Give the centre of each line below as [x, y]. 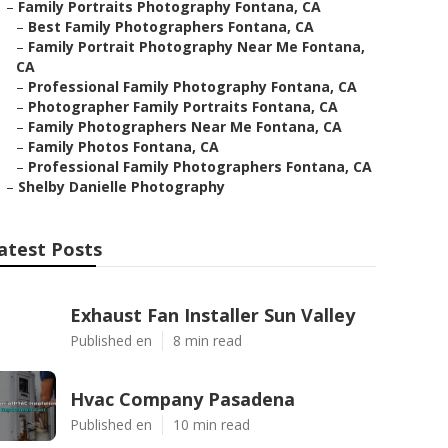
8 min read [207, 340]
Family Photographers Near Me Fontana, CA [185, 126]
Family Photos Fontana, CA [123, 146]
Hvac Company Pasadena [182, 399]
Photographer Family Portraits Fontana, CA [183, 106]
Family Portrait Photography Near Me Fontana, [196, 46]
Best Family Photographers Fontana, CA [171, 26]
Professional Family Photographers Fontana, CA [200, 166]
